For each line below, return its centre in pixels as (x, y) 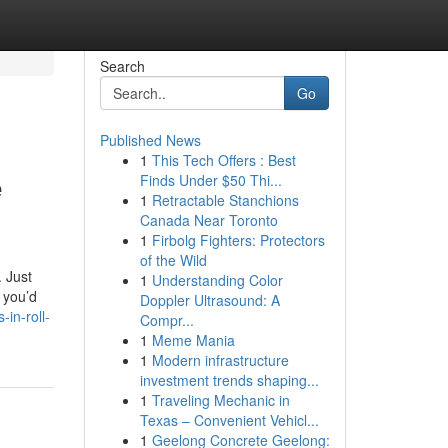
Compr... (166, 320)
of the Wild (173, 260)
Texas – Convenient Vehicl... (229, 420)
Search (122, 66)
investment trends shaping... (229, 380)
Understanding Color (217, 280)
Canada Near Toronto (208, 220)
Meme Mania (193, 340)
